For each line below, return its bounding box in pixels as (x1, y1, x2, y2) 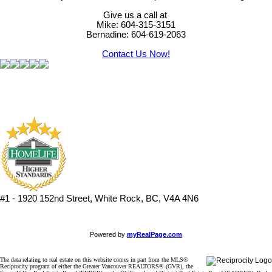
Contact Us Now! (102, 49, 170, 59)
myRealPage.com (127, 231, 182, 239)
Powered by (90, 231, 127, 239)
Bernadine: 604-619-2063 (86, 30, 186, 40)
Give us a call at (103, 10, 169, 21)
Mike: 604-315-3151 (97, 20, 175, 30)
